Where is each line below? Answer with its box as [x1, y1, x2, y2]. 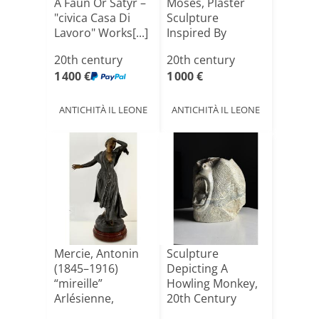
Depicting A [167, 261, 228, 276]
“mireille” [54, 276, 103, 291]
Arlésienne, [54, 291, 114, 306]
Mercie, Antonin [54, 246, 139, 261]
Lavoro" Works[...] [54, 25, 148, 41]
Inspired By [167, 25, 226, 41]
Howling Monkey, [167, 276, 258, 291]
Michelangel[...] [167, 40, 246, 56]
